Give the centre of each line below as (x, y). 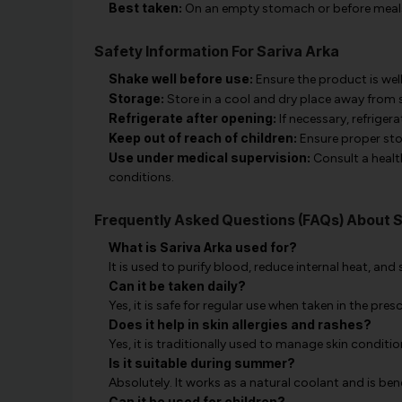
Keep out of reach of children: (202, 138)
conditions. (141, 178)
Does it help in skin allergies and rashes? (240, 325)
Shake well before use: (180, 79)
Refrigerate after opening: (192, 118)
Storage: (136, 99)
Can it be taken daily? (177, 286)
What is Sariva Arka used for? (202, 248)
